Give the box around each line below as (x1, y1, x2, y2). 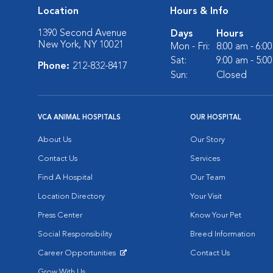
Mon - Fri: (171, 42, 210, 52)
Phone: (38, 62, 73, 71)
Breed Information (190, 230, 255, 238)
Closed (216, 71, 247, 80)
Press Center (38, 211, 82, 219)
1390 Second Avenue (38, 29, 127, 38)
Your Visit (190, 193, 222, 200)
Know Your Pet (190, 211, 241, 219)
